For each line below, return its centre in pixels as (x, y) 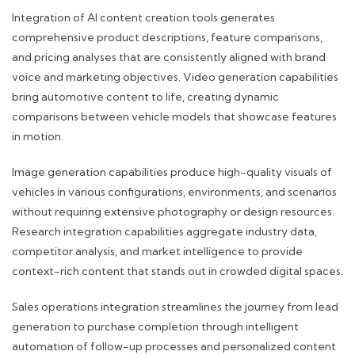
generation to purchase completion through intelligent (155, 327)
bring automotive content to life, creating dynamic (145, 97)
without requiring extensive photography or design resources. (173, 212)
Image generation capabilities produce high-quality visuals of (172, 172)
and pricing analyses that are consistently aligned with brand (169, 57)
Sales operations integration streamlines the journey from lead (175, 307)
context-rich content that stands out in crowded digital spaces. (177, 271)
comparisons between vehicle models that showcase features (174, 117)
